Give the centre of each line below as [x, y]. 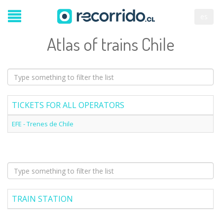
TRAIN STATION [42, 199]
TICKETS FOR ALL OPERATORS [68, 105]
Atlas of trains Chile [110, 44]
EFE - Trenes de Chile [43, 124]
